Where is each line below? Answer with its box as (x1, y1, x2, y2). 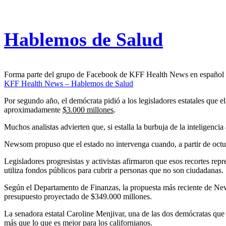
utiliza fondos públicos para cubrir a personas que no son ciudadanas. (4, 166, 223, 175)
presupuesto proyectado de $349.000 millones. (4, 192, 152, 201)
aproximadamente (4, 105, 63, 115)
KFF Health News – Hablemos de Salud (4, 79, 133, 88)
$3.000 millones (63, 105, 114, 115)
